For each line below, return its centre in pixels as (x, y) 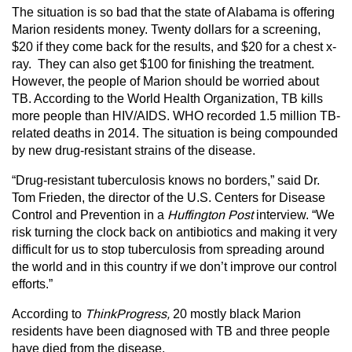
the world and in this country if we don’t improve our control (174, 267)
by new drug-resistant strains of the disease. (134, 150)
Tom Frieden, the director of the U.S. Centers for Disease (169, 198)
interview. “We (294, 215)
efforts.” (32, 284)
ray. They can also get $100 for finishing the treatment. (163, 64)
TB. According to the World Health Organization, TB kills (167, 99)
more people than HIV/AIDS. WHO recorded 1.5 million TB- (176, 116)
